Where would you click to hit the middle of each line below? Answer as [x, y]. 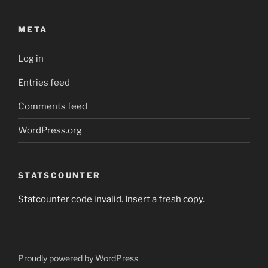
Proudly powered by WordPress [78, 258]
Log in [31, 59]
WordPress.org [50, 130]
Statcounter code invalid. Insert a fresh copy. [111, 199]
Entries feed [44, 83]
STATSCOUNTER [60, 175]
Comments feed [53, 106]
